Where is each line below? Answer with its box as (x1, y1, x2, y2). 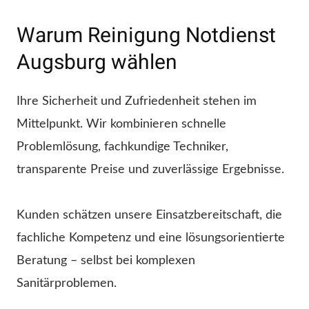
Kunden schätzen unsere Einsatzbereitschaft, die (17, 209, 282, 222)
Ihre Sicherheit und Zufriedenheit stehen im (17, 95, 257, 108)
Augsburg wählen (17, 48, 177, 79)
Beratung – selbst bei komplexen (17, 255, 195, 268)
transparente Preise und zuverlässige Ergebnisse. (17, 163, 284, 177)
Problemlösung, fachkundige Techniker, (17, 141, 228, 154)
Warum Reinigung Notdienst (17, 21, 276, 52)
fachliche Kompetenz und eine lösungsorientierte (17, 232, 285, 245)
